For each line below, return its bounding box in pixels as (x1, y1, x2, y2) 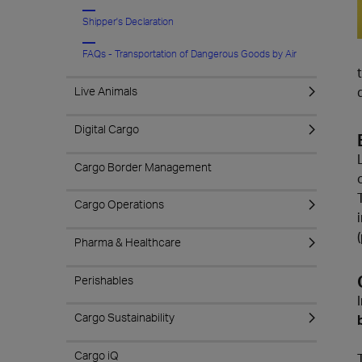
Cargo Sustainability (74, 310, 175, 324)
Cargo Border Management (74, 160, 212, 174)
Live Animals (74, 84, 137, 98)
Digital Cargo (74, 122, 139, 136)
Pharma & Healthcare (74, 235, 181, 249)
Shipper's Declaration (82, 15, 174, 27)
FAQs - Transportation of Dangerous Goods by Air (82, 48, 297, 60)
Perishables (74, 273, 133, 287)
